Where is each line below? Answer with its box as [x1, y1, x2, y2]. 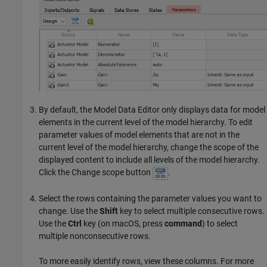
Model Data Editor [94, 105, 160, 115]
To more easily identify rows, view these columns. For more [39, 256, 254, 266]
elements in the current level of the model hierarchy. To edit [39, 117, 253, 128]
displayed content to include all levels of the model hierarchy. [39, 155, 260, 165]
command [164, 218, 202, 228]
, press [139, 218, 164, 228]
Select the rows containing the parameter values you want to [39, 193, 262, 203]
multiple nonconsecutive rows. [39, 231, 151, 241]
